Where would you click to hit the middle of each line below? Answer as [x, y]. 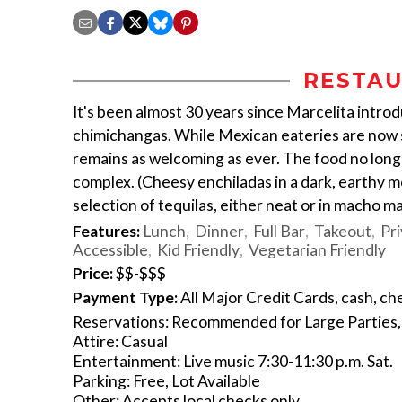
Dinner [219, 232]
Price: [93, 274]
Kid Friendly [198, 250]
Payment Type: [125, 298]
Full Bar [279, 232]
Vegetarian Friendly [317, 250]
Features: [106, 232]
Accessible [110, 250]
